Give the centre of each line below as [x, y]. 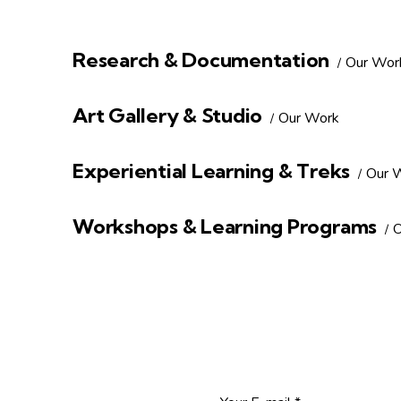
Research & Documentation [201, 60]
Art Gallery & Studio [168, 116]
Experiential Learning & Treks [212, 171]
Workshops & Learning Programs [225, 227]
